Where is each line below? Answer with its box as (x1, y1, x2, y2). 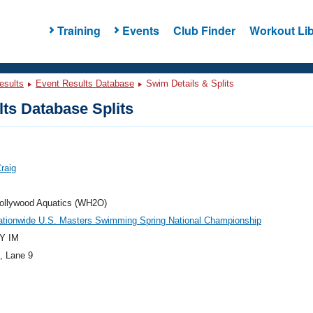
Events (122, 22, 159, 38)
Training (57, 22, 101, 38)
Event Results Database (36, 78, 134, 89)
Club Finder (173, 22, 235, 38)
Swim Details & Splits (143, 78, 234, 89)
